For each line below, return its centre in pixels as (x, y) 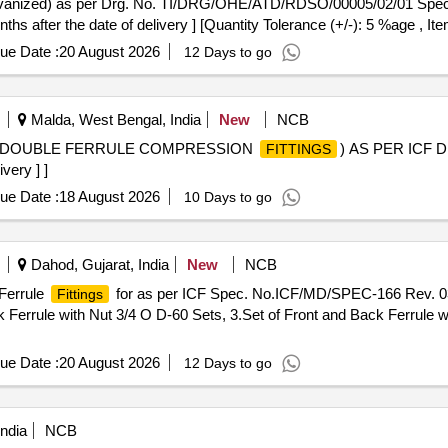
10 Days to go (227, 197)
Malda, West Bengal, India (113, 119)
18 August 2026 (109, 196)
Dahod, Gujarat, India (97, 264)
